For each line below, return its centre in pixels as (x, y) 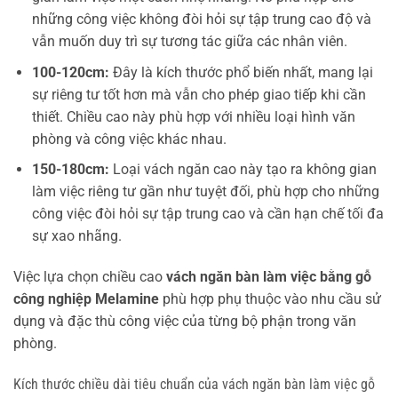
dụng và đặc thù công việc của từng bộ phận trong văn (185, 321)
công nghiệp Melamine (86, 298)
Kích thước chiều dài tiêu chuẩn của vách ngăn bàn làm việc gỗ (194, 384)
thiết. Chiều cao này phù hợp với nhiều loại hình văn (193, 116)
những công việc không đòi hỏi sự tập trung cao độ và (201, 19)
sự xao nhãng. (76, 236)
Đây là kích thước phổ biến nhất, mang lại (241, 72)
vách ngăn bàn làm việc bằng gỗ (269, 276)
